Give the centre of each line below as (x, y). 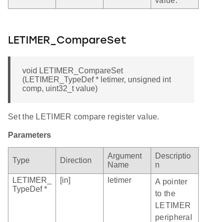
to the (165, 194)
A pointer (171, 182)
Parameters (29, 135)
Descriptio (173, 156)
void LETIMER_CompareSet (73, 71)
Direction (76, 161)
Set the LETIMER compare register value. (84, 117)
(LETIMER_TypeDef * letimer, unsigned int (97, 80)
